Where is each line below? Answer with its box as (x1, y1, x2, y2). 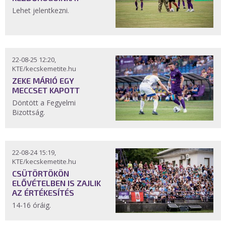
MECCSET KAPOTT (12, 85, 80, 95)
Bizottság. (12, 107, 47, 118)
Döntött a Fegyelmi (12, 98, 76, 108)
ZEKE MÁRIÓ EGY (12, 76, 74, 86)
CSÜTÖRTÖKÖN (12, 168, 69, 178)
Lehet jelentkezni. (12, 5, 71, 15)
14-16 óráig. (12, 200, 51, 210)
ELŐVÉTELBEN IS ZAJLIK (12, 178, 101, 188)
